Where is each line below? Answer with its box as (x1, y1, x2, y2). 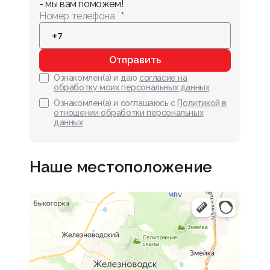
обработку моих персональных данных (54, 83, 210, 92)
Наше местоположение (30, 158, 213, 176)
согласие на (139, 73, 187, 83)
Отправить (109, 54, 161, 66)
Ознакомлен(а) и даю (54, 73, 137, 83)
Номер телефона (39, 10, 115, 22)
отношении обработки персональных (54, 108, 204, 118)
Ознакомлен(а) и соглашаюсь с (54, 98, 175, 108)
